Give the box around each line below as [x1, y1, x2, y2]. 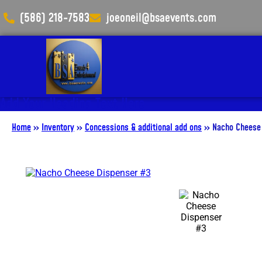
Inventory [42, 121, 74, 135]
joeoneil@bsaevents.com [106, 9, 217, 26]
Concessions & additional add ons [85, 121, 202, 135]
